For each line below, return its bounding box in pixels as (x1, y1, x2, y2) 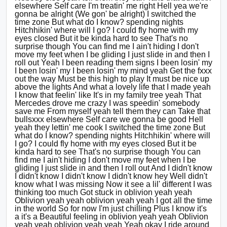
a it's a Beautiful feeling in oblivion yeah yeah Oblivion (15, 212, 208, 221)
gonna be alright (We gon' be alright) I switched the (15, 10, 196, 18)
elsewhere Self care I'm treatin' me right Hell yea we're (15, 2, 208, 10)
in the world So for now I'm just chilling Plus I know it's (15, 204, 207, 213)
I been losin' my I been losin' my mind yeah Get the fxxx (15, 66, 212, 75)
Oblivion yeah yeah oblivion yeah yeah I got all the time (15, 196, 212, 205)
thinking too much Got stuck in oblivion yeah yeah (15, 188, 192, 197)
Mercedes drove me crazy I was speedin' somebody (15, 99, 200, 107)
